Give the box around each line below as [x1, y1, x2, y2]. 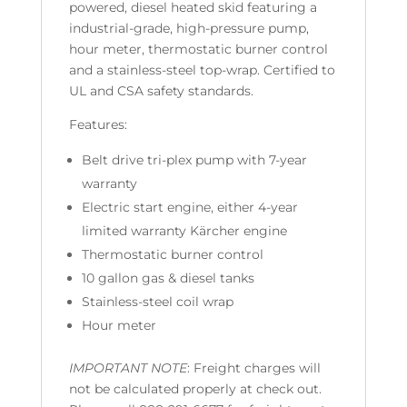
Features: [68, 116, 127, 134]
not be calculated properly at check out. [68, 381, 325, 398]
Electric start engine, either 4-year [81, 199, 298, 216]
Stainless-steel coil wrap [81, 293, 233, 311]
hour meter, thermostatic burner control [68, 41, 328, 58]
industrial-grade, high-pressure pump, [68, 20, 309, 37]
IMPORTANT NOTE [68, 360, 187, 377]
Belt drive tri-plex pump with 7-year [81, 152, 307, 169]
